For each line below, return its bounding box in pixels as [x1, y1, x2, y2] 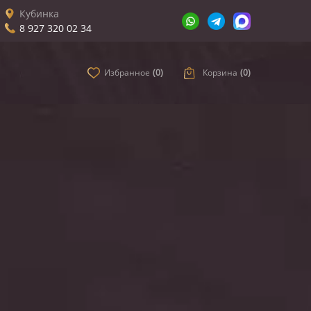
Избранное [104, 67, 151, 78]
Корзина [202, 67, 237, 78]
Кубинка [19, 7, 59, 20]
